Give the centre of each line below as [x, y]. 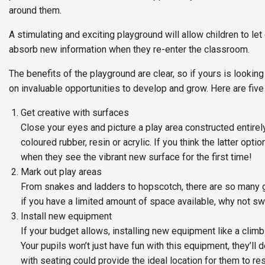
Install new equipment [66, 216]
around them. [35, 10]
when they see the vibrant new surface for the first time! [136, 157]
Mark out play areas [61, 172]
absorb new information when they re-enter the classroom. [129, 49]
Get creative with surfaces [75, 112]
